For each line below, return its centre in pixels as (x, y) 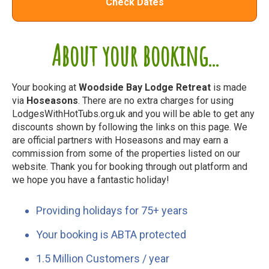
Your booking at (45, 87)
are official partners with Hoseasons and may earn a (120, 140)
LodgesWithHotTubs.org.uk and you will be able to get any (133, 113)
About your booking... (134, 55)
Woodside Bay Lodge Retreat (145, 87)
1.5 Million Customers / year (103, 258)
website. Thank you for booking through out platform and (130, 166)
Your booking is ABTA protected (111, 234)
